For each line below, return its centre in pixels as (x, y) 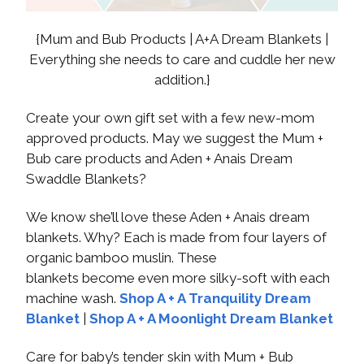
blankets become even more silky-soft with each (178, 277)
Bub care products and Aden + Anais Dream (159, 158)
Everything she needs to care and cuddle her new (182, 59)
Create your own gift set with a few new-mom (170, 117)
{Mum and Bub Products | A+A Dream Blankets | (182, 39)
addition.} (182, 79)
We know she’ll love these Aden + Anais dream (168, 217)
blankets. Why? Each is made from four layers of (176, 237)
